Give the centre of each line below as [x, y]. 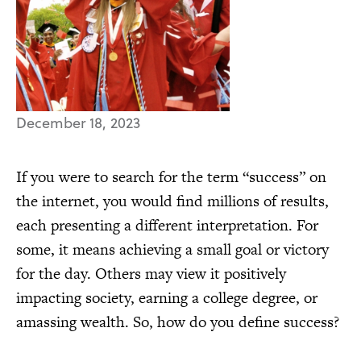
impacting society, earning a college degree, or [167, 298]
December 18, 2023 [78, 122]
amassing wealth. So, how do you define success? [178, 322]
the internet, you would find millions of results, [172, 201]
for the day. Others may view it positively [151, 274]
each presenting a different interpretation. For [167, 226]
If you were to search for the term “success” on [171, 177]
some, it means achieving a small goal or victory [172, 250]
